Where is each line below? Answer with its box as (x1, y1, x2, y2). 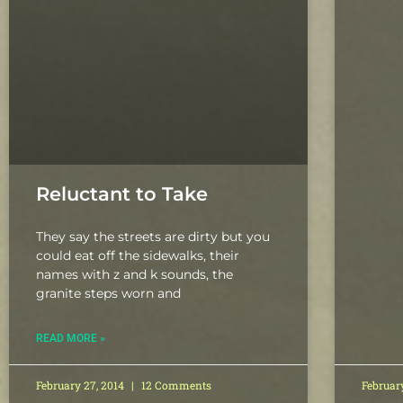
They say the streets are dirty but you (36, 228, 270, 246)
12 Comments (139, 378, 211, 393)
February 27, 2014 (36, 378, 127, 393)
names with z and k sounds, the (36, 266, 233, 283)
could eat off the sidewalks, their (36, 247, 239, 264)
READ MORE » (36, 332, 105, 345)
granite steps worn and (36, 285, 181, 302)
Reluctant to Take (36, 183, 208, 206)
